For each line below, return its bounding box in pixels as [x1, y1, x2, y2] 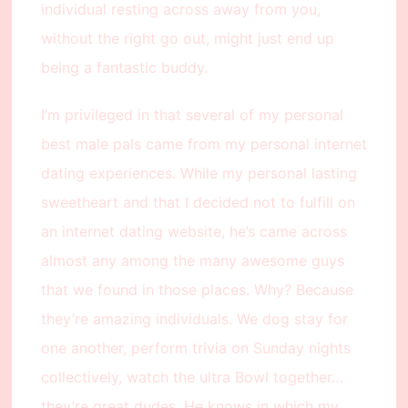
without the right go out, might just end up [40, 29, 334, 48]
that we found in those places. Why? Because [40, 280, 353, 300]
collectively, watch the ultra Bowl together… [40, 368, 343, 387]
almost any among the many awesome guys [40, 251, 344, 270]
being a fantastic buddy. [40, 58, 208, 77]
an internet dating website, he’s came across [40, 222, 347, 241]
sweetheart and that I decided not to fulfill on [40, 193, 355, 212]
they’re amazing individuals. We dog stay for [40, 310, 348, 329]
